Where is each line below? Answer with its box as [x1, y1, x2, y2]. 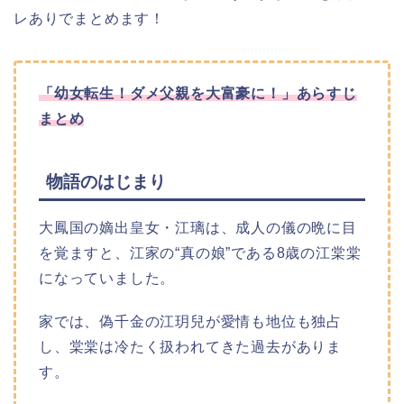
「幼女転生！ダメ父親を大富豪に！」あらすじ [39, 85, 357, 101]
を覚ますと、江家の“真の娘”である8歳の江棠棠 [39, 245, 362, 262]
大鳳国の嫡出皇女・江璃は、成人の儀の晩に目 [39, 220, 357, 236]
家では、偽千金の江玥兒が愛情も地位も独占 [39, 314, 342, 330]
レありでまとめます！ [14, 10, 166, 26]
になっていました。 [39, 271, 176, 287]
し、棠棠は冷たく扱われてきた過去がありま [39, 339, 342, 355]
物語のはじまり [46, 172, 166, 192]
